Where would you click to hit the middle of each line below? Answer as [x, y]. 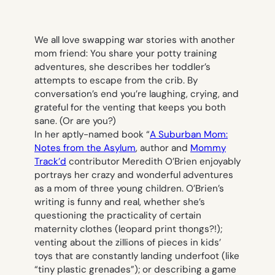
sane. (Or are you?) [75, 121]
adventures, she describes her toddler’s [122, 67]
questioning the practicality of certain [118, 216]
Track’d [50, 162]
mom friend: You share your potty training [126, 54]
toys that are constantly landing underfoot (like [137, 256]
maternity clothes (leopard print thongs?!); [128, 229]
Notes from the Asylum [85, 148]
